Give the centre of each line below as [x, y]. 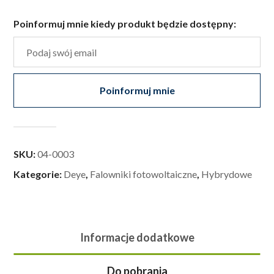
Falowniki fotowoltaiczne [144, 174]
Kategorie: [39, 174]
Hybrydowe [227, 174]
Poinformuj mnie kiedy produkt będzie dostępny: [125, 24]
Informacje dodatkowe [137, 238]
